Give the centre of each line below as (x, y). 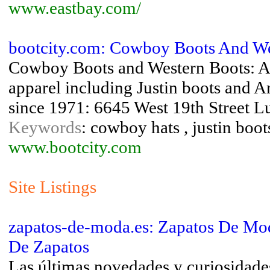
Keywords (45, 127)
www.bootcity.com (75, 147)
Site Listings (52, 187)
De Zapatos (49, 246)
